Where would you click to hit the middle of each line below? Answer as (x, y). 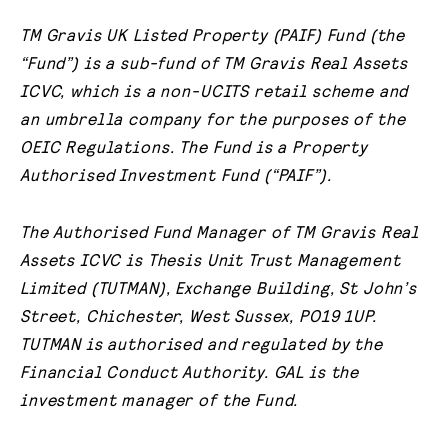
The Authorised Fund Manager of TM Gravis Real (220, 230)
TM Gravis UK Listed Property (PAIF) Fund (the (213, 34)
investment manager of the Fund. (159, 398)
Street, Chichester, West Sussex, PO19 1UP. (198, 314)
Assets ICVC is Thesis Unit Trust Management (210, 258)
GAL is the (316, 370)
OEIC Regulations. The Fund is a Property (194, 146)
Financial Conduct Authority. (147, 370)
